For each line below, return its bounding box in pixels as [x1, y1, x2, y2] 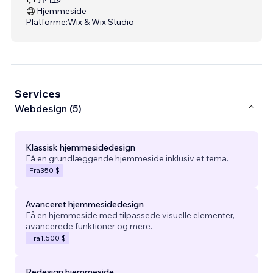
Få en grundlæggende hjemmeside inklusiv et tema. [26, 152, 229, 164]
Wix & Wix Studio [68, 16, 134, 27]
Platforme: [26, 16, 68, 27]
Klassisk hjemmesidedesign [26, 141, 135, 153]
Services [15, 86, 61, 101]
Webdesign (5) [15, 102, 82, 115]
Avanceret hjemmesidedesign [26, 198, 144, 210]
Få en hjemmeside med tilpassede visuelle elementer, [26, 209, 235, 221]
